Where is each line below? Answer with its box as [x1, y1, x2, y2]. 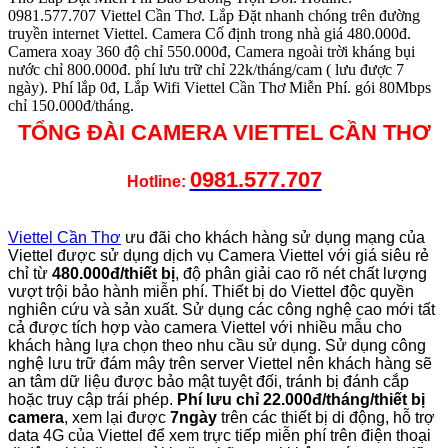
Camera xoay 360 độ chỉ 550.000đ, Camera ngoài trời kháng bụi [8, 42, 415, 60]
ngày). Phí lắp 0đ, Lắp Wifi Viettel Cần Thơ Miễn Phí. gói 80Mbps [8, 78, 431, 96]
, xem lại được [64, 408, 170, 426]
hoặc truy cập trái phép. [8, 390, 177, 408]
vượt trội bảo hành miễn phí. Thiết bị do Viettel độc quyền [8, 282, 414, 300]
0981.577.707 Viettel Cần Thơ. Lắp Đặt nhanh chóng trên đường [8, 6, 420, 24]
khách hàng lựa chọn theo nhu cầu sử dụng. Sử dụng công [8, 336, 426, 354]
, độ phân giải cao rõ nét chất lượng [175, 264, 427, 282]
